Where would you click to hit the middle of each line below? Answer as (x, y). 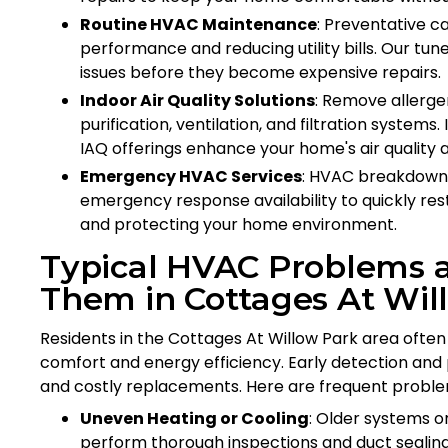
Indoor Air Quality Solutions (197, 100)
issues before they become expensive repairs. (260, 72)
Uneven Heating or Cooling (194, 418)
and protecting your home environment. (238, 224)
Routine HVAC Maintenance (198, 24)
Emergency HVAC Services (191, 176)
